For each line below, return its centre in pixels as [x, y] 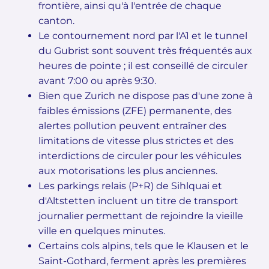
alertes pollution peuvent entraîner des [132, 125]
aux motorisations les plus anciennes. [128, 171]
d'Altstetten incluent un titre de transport [138, 201]
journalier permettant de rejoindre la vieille [141, 216]
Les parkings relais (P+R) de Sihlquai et [130, 186]
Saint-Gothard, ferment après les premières [142, 261]
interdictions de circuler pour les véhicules [140, 156]
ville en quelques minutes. [102, 231]
